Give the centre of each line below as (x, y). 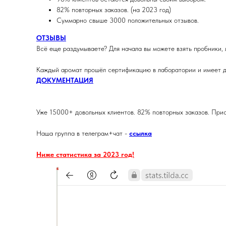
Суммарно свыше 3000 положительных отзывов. (128, 20)
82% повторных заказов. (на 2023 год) (114, 10)
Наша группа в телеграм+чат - (83, 133)
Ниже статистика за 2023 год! (85, 154)
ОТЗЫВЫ (51, 38)
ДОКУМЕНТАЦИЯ (65, 80)
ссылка (140, 133)
